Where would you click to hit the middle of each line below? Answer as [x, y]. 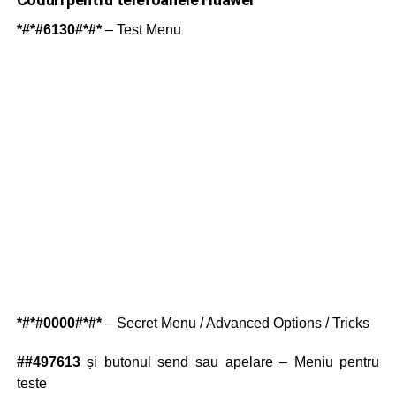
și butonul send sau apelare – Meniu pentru [230, 362]
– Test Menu [141, 30]
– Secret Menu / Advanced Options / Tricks [235, 324]
